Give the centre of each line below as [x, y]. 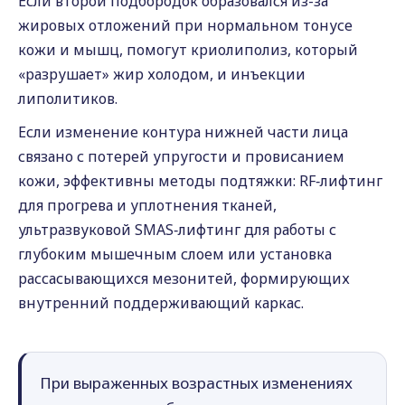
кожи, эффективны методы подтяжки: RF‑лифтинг [200, 181]
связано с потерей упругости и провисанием [181, 156]
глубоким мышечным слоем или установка [175, 254]
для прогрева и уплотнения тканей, [147, 205]
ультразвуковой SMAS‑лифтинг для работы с [177, 230]
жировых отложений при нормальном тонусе [185, 25]
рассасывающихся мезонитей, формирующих [184, 278]
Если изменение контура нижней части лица [183, 132]
